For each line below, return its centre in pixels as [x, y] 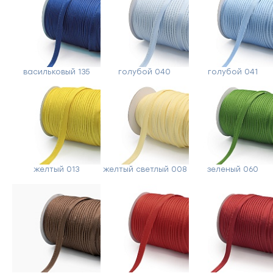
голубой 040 [145, 72]
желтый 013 [56, 170]
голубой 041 [233, 72]
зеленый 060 [233, 170]
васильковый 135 [56, 72]
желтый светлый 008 [144, 170]
